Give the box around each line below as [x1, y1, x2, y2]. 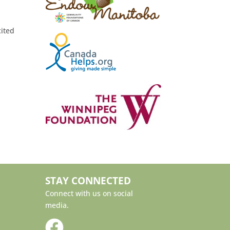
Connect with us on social [45, 188, 133, 199]
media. [45, 200, 69, 210]
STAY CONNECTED [45, 174, 131, 187]
